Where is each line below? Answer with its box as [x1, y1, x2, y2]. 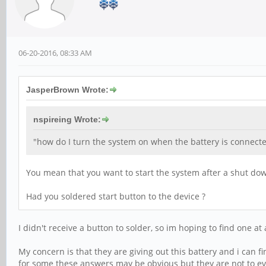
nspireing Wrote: [33, 114, 101, 124]
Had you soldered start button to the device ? [26, 190, 205, 202]
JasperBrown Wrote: [26, 84, 109, 94]
